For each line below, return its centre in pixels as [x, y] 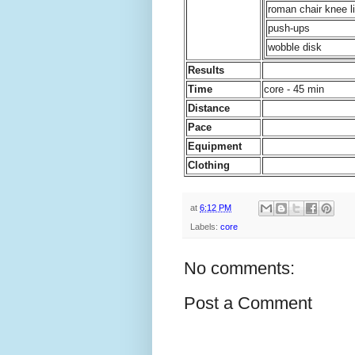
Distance [209, 108]
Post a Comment [248, 303]
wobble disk [295, 47]
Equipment [215, 146]
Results [206, 70]
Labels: [205, 227]
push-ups [289, 28]
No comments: [239, 269]
